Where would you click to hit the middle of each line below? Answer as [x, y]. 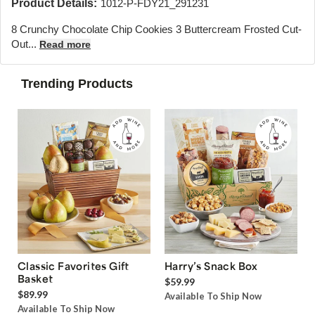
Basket [36, 279]
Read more [65, 44]
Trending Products [77, 83]
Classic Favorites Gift [73, 266]
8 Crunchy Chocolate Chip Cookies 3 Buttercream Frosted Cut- [156, 29]
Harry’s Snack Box [211, 266]
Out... [25, 44]
